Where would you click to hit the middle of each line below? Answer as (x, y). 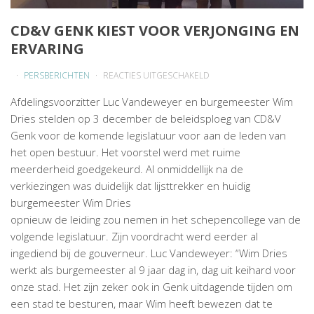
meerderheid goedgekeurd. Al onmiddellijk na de (127, 169)
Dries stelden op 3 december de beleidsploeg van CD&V (146, 118)
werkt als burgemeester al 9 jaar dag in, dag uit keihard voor (153, 269)
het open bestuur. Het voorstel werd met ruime (125, 152)
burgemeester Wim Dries (71, 202)
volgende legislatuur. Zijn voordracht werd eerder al (134, 236)
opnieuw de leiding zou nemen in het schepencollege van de (156, 219)
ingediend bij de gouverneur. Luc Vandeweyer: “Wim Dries (149, 253)
